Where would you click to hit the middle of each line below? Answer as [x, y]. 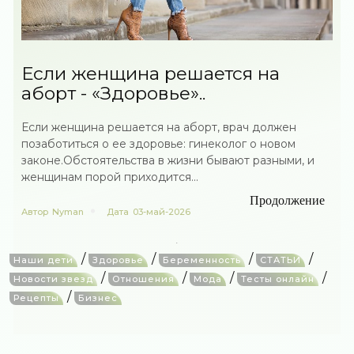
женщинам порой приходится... [110, 177]
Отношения [144, 279]
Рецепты [37, 298]
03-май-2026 [162, 212]
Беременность [202, 260]
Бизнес [98, 298]
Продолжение [287, 200]
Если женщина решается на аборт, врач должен [159, 127]
